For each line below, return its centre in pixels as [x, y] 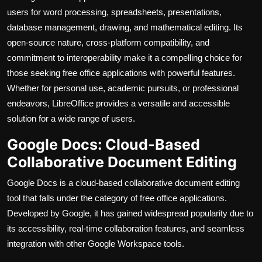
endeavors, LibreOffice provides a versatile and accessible [118, 104]
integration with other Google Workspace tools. [96, 244]
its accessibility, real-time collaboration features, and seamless [126, 229]
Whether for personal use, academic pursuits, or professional [123, 88]
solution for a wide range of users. [71, 119]
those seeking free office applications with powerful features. [121, 73]
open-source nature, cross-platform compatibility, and [108, 43]
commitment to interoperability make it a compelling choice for [125, 58]
